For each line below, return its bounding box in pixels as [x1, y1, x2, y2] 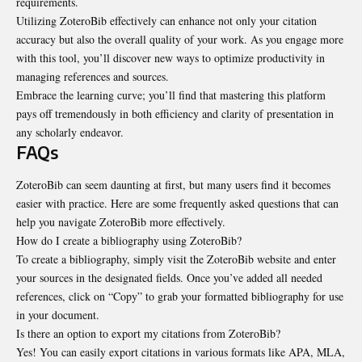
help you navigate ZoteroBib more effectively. [16, 213, 225, 229]
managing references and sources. [16, 69, 169, 85]
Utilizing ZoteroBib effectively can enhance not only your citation [16, 13, 317, 29]
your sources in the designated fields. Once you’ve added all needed [16, 269, 322, 285]
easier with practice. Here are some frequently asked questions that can [16, 195, 339, 211]
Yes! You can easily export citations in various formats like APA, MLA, [16, 343, 345, 360]
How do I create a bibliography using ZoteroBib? [16, 232, 242, 248]
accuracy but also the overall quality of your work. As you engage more [16, 32, 343, 48]
